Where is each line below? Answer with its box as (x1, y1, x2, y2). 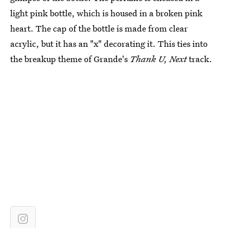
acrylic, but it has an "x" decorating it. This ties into (10, 38, 208, 49)
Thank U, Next (130, 53, 189, 65)
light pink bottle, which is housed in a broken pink (10, 7, 203, 19)
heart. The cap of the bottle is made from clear (10, 22, 188, 34)
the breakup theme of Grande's (10, 53, 130, 65)
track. (189, 53, 212, 65)
